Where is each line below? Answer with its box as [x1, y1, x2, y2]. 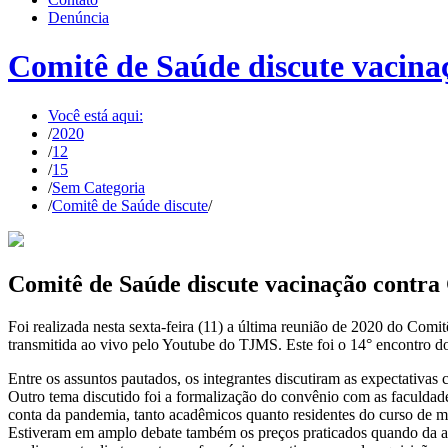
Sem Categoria [52, 178, 145, 196]
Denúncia [48, 9, 109, 26]
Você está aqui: [48, 106, 143, 124]
